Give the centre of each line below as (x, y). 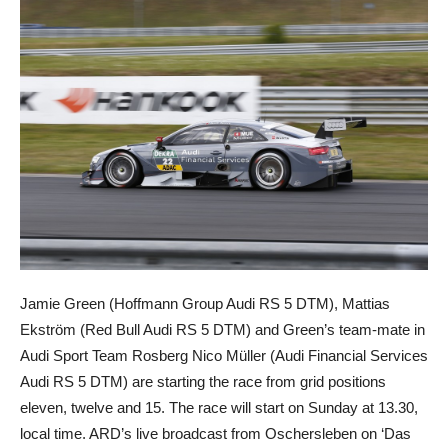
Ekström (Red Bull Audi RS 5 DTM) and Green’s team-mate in (222, 330)
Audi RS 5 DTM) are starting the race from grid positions (203, 382)
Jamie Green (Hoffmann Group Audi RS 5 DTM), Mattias (205, 304)
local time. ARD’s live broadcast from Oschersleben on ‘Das (215, 434)
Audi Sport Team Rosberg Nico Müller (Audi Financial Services (224, 356)
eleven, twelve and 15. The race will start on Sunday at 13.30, (219, 408)
